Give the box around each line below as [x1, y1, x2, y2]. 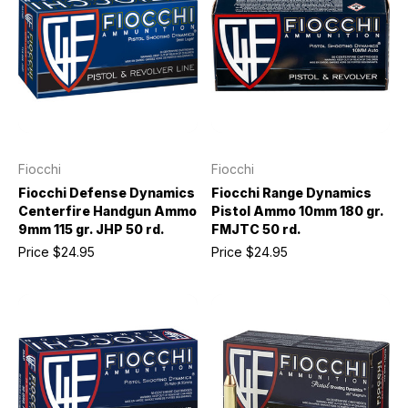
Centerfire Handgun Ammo [18, 203, 197, 219]
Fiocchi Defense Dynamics [18, 185, 195, 200]
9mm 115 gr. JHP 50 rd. [18, 221, 165, 237]
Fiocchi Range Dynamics [210, 185, 372, 200]
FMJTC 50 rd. [210, 221, 301, 237]
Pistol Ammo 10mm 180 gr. [210, 203, 383, 219]
